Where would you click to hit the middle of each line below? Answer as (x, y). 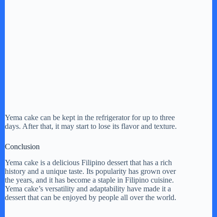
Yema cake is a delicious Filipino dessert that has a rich (88, 162)
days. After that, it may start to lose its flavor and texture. (91, 126)
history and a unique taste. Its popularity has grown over (90, 171)
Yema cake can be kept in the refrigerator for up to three (90, 118)
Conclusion (22, 147)
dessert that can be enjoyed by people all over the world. (91, 197)
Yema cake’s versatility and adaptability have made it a (88, 188)
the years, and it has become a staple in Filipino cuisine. (89, 180)
